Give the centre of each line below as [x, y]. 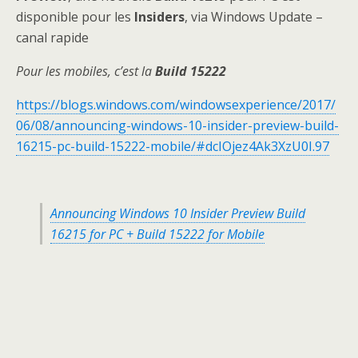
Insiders [159, 17]
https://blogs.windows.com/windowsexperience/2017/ [176, 105]
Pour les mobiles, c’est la [86, 71]
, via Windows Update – [254, 17]
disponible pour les [75, 17]
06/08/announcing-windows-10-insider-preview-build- [177, 125]
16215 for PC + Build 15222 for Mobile [157, 234]
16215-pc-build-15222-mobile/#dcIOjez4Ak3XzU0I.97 [173, 146]
